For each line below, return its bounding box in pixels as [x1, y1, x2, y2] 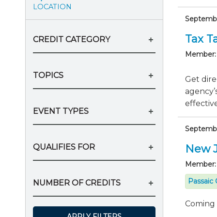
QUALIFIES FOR [33, 142, 95, 152]
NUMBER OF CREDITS [33, 178, 121, 187]
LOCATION [33, 2, 72, 11]
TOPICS [33, 71, 63, 80]
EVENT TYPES [33, 107, 89, 116]
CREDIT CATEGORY [33, 35, 110, 44]
